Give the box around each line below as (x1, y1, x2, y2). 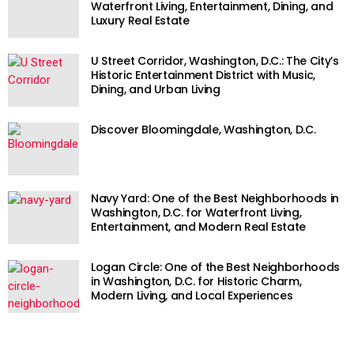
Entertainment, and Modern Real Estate (91, 219, 307, 235)
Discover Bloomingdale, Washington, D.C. (91, 122, 316, 138)
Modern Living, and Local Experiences (91, 288, 293, 304)
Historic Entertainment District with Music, (91, 67, 315, 84)
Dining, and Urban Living (91, 81, 220, 98)
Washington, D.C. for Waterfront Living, (91, 205, 302, 221)
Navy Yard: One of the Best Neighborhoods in (91, 190, 339, 207)
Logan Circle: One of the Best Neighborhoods (91, 259, 340, 276)
